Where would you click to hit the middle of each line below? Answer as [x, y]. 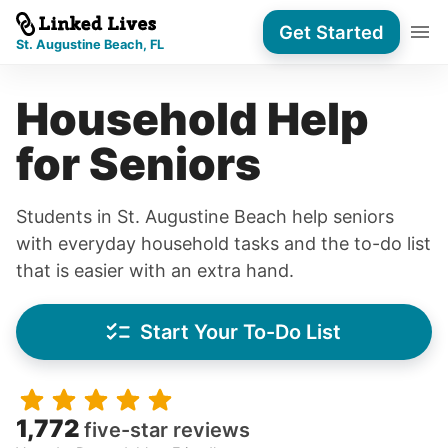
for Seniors [138, 164]
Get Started [331, 31]
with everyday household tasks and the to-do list [223, 243]
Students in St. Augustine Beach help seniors [205, 216]
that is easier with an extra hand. [155, 270]
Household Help [192, 119]
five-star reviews [167, 430]
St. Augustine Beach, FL [90, 44]
